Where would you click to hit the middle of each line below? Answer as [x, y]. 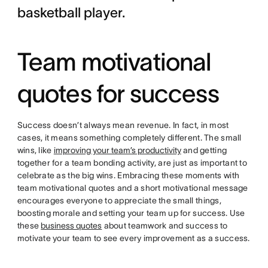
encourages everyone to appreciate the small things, [119, 201]
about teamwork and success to [165, 226]
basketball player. [71, 13]
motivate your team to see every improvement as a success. [133, 238]
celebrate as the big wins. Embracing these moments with [128, 176]
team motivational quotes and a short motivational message [133, 188]
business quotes [71, 226]
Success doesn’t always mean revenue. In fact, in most [123, 125]
